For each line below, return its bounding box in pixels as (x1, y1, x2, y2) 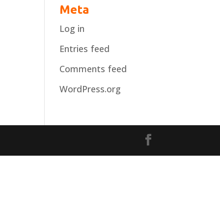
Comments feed (59, 63, 127, 75)
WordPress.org (59, 83, 121, 95)
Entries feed (59, 43, 110, 55)
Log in (59, 23, 84, 34)
